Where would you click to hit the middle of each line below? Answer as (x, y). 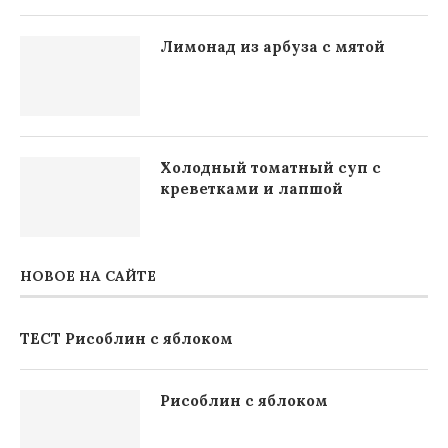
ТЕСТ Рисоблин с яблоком (126, 338)
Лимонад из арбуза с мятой (272, 46)
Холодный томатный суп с (270, 167)
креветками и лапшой (251, 188)
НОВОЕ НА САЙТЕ (88, 275)
